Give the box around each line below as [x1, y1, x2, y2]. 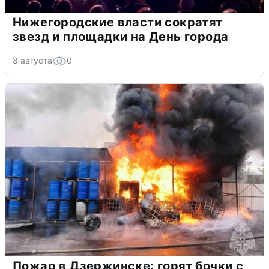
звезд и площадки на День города [13, 29, 229, 44]
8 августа [13, 55, 52, 65]
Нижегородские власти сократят [13, 14, 223, 29]
